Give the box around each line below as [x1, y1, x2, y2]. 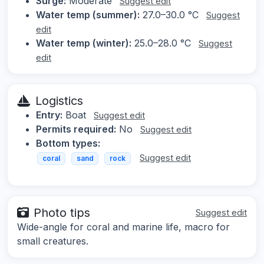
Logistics [35, 94, 83, 108]
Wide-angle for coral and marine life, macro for [17, 220, 230, 233]
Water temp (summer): [36, 9, 140, 21]
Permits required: [36, 123, 116, 136]
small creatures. [17, 235, 88, 247]
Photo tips [34, 205, 90, 220]
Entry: [36, 109, 62, 121]
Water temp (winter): [36, 37, 131, 49]
